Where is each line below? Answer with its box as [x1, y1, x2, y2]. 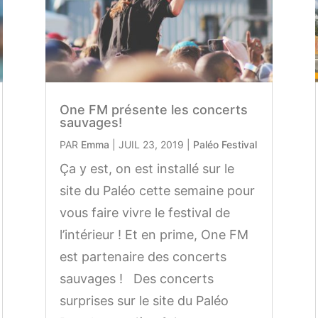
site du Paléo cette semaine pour [59, 182, 255, 198]
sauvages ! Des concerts [59, 270, 214, 286]
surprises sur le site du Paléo [59, 292, 229, 308]
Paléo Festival [192, 138, 257, 150]
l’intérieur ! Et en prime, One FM [59, 226, 248, 242]
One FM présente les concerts [59, 102, 248, 117]
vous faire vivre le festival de [59, 204, 230, 220]
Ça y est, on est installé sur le [59, 160, 234, 176]
